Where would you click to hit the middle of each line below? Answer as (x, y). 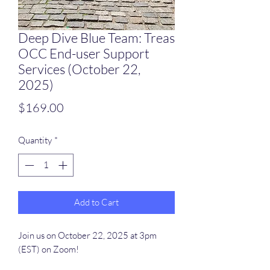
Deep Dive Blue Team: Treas (96, 37)
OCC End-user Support (84, 53)
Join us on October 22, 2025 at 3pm (87, 236)
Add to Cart (96, 202)
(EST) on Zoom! (49, 250)
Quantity (35, 140)
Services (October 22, (79, 69)
